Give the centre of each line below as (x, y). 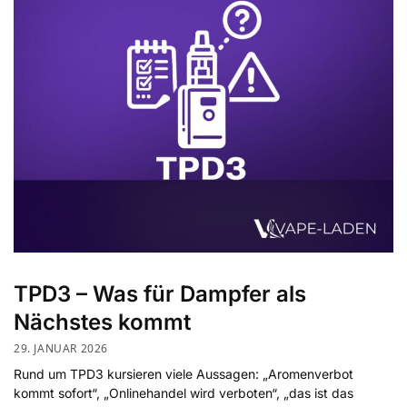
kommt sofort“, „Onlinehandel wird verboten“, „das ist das (184, 393)
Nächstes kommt (102, 322)
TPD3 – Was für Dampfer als (160, 293)
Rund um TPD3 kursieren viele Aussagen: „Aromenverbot (184, 374)
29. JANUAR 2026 (61, 349)
